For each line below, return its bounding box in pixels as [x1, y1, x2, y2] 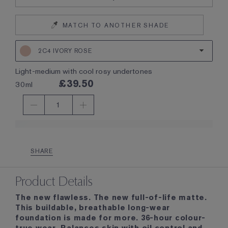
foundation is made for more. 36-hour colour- [15, 213, 206, 223]
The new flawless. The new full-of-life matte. [15, 192, 207, 203]
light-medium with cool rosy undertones [19, 66, 152, 76]
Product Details [15, 173, 93, 189]
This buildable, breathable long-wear [15, 203, 170, 213]
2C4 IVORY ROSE [38, 47, 92, 55]
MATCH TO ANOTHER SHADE [62, 21, 169, 30]
